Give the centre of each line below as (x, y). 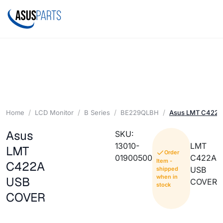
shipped (167, 169)
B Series (97, 112)
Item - (165, 161)
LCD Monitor (54, 112)
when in (167, 177)
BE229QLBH (140, 112)
